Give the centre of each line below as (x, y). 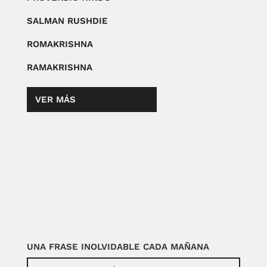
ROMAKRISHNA (60, 44)
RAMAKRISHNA (59, 67)
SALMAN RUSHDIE (67, 21)
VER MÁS (55, 99)
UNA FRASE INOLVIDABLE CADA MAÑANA (118, 246)
